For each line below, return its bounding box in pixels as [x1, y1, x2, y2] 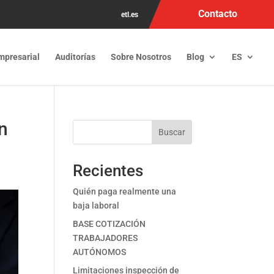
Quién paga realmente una [73, 187, 177, 196]
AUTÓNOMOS [73, 247, 127, 257]
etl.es [121, 10, 138, 19]
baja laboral [73, 201, 120, 210]
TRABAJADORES [73, 233, 138, 243]
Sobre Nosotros [111, 52, 171, 62]
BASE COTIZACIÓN [73, 219, 146, 229]
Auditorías [55, 52, 95, 62]
